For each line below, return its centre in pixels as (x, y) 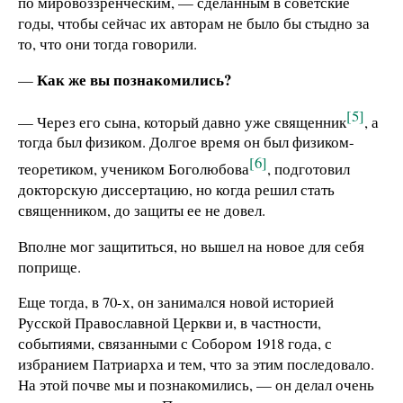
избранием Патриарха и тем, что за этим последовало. (196, 364)
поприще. (49, 266)
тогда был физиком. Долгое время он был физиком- (186, 142)
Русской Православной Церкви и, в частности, (170, 323)
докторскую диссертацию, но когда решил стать (176, 189)
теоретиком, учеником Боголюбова (134, 168)
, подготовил (309, 168)
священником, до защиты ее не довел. (142, 210)
